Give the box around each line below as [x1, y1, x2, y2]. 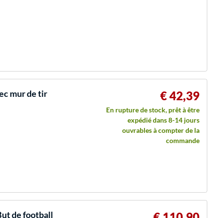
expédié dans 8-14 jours [127, 115, 200, 124]
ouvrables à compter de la [122, 126, 200, 134]
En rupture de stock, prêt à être [106, 105, 200, 114]
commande [166, 136, 200, 145]
